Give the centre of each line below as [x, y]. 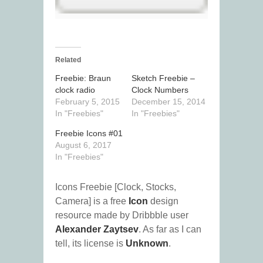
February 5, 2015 [87, 102]
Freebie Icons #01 [89, 134]
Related [68, 60]
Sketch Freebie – [163, 78]
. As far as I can [170, 230]
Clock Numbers [160, 90]
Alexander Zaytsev [97, 230]
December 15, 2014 [168, 102]
